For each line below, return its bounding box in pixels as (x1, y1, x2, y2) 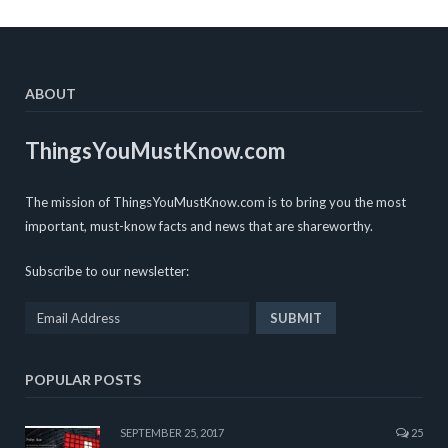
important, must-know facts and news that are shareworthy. (25, 218, 373, 235)
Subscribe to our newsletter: (25, 263, 189, 280)
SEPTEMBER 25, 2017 (120, 426, 224, 440)
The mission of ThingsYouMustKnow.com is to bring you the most (25, 194, 406, 211)
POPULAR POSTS (25, 371, 141, 389)
